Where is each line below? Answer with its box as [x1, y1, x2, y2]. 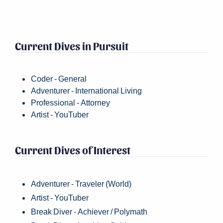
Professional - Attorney [31, 98, 110, 107]
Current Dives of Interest [15, 143, 130, 156]
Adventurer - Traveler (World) [31, 179, 131, 188]
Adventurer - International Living [31, 86, 142, 95]
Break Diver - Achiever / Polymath [31, 207, 147, 216]
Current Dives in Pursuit [15, 39, 128, 52]
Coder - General [31, 74, 87, 83]
